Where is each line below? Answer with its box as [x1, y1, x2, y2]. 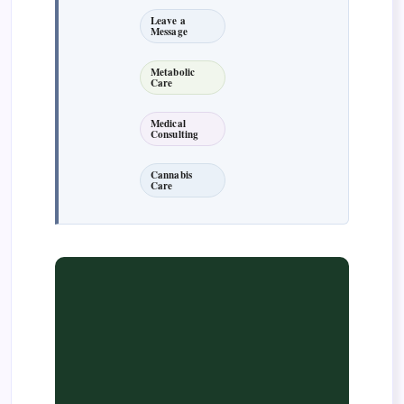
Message [151, 24, 188, 40]
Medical [151, 116, 186, 132]
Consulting [151, 127, 199, 142]
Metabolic [151, 65, 195, 80]
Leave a [151, 14, 186, 29]
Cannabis [151, 168, 192, 183]
